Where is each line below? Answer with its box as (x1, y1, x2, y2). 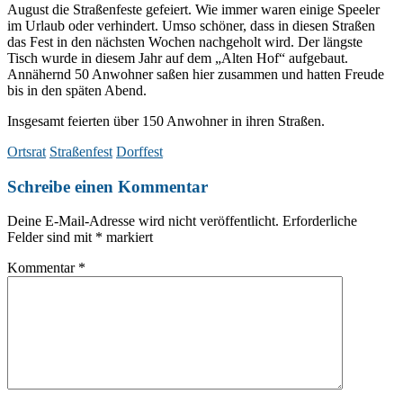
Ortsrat (7, 143, 46, 159)
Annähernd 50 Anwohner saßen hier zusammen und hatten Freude (7, 66, 384, 82)
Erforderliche (282, 213, 357, 229)
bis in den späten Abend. (7, 82, 147, 98)
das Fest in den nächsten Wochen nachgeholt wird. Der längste (7, 33, 363, 49)
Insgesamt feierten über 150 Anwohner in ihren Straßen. (7, 112, 325, 129)
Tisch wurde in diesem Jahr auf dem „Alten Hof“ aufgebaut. (7, 49, 348, 66)
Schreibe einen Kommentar (7, 176, 208, 196)
